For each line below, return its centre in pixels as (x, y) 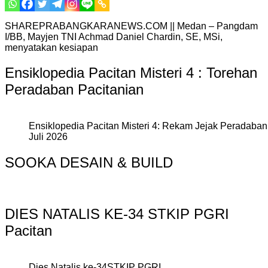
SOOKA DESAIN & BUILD (89, 163)
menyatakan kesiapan (51, 47)
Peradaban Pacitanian (74, 90)
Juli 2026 (48, 137)
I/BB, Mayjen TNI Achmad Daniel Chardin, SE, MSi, (114, 36)
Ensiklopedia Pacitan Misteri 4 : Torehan (131, 73)
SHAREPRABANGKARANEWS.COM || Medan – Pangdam (131, 26)
